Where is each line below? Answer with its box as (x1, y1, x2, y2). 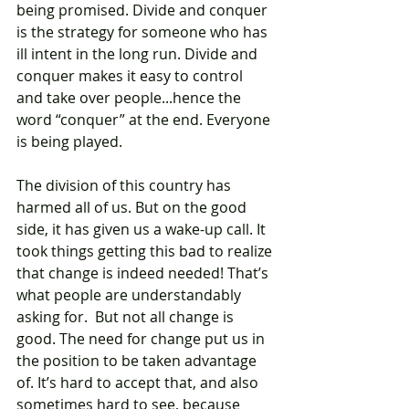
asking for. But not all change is (16, 307, 237, 328)
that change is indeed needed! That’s (16, 263, 272, 284)
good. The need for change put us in (16, 329, 268, 350)
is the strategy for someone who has (16, 22, 271, 43)
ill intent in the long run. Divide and (16, 44, 261, 65)
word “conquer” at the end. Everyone (16, 110, 274, 131)
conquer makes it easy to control (16, 66, 246, 87)
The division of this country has (16, 175, 235, 196)
